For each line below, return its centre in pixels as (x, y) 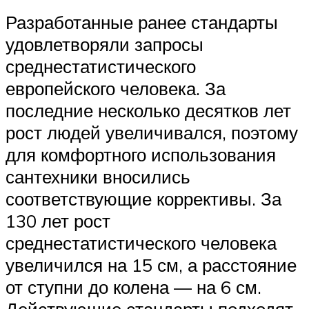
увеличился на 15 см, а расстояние (151, 265)
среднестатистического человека (141, 243)
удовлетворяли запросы (104, 44)
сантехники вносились (98, 177)
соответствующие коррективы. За (143, 199)
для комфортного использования (141, 155)
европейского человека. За (116, 89)
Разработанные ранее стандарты (142, 22)
